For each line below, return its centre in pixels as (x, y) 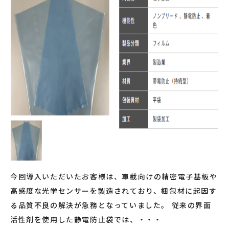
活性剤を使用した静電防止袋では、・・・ (86, 219)
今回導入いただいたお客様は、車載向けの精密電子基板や (114, 176)
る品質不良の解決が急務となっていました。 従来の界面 (111, 205)
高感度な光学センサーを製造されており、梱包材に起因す (114, 190)
